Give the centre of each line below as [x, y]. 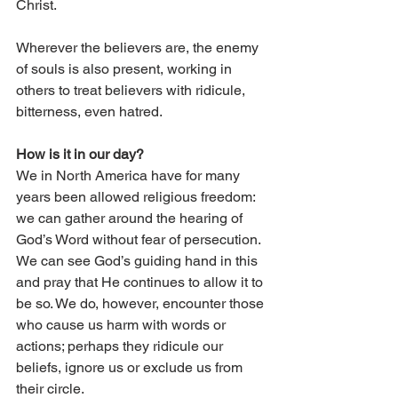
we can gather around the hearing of [131, 219]
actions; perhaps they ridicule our [121, 346]
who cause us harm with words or [123, 325]
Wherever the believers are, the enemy [139, 48]
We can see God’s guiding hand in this [139, 261]
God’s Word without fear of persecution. [140, 240]
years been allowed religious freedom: [137, 197]
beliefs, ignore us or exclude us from [131, 368]
